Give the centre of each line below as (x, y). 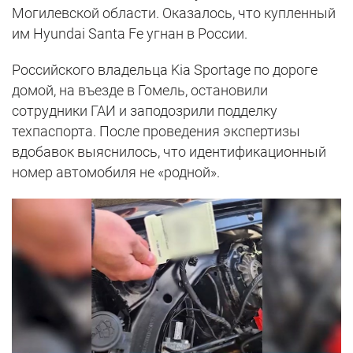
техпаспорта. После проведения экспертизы (156, 131)
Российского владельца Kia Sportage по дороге (165, 69)
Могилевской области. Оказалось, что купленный (174, 13)
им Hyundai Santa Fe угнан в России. (130, 33)
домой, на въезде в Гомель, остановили (140, 90)
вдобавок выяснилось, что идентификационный (169, 151)
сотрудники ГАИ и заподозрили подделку (145, 110)
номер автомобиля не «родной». (116, 172)
